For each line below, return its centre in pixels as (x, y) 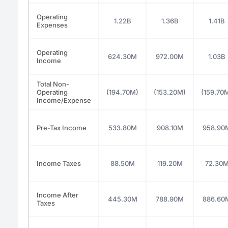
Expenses (52, 25)
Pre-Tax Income (62, 127)
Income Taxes (59, 163)
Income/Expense (64, 100)
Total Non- (53, 84)
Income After (58, 195)
